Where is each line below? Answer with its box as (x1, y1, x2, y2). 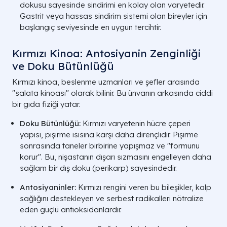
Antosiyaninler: (20, 182, 76, 192)
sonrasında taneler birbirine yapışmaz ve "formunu (20, 140, 200, 150)
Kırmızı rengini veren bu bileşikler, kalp (76, 182, 211, 192)
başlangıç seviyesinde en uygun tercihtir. (20, 22, 161, 32)
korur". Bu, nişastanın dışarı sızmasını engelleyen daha (20, 152, 211, 162)
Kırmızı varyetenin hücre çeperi (81, 118, 191, 128)
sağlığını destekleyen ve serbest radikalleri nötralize (20, 193, 204, 203)
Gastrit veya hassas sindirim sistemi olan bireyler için (20, 11, 207, 21)
